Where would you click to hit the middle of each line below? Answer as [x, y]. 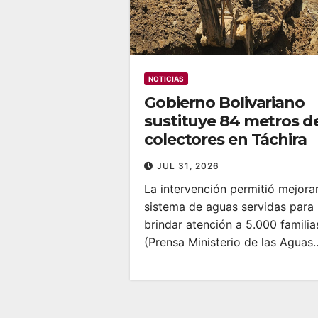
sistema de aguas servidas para [229, 206]
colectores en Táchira [225, 139]
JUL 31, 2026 [188, 165]
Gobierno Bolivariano [224, 102]
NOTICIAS [166, 78]
